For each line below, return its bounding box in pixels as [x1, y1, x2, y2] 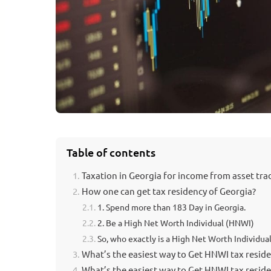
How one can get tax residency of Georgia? [82, 184, 256, 197]
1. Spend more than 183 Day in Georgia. [97, 201, 246, 212]
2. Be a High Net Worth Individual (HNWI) [97, 217, 254, 228]
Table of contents [67, 145, 155, 160]
